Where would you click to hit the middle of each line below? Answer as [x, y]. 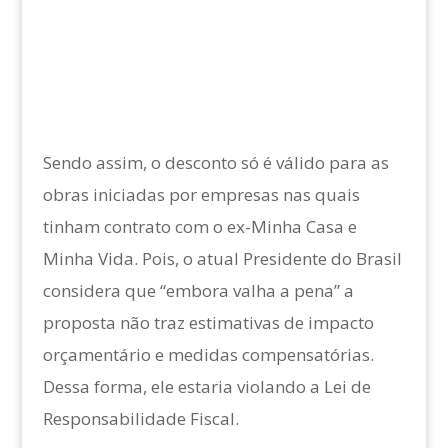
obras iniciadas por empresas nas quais [201, 195]
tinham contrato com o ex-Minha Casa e [199, 227]
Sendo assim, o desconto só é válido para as [215, 163]
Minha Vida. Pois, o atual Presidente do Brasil [222, 259]
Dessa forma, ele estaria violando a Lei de [206, 387]
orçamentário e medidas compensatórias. [208, 355]
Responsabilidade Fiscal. [140, 419]
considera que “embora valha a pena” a [198, 291]
